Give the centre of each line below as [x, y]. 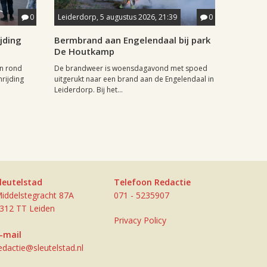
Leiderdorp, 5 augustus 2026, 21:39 [117, 17]
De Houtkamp [84, 51]
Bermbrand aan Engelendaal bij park [132, 40]
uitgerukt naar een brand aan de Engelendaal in [134, 79]
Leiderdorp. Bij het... [89, 90]
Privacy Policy [140, 220]
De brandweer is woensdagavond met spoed [131, 68]
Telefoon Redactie [152, 182]
